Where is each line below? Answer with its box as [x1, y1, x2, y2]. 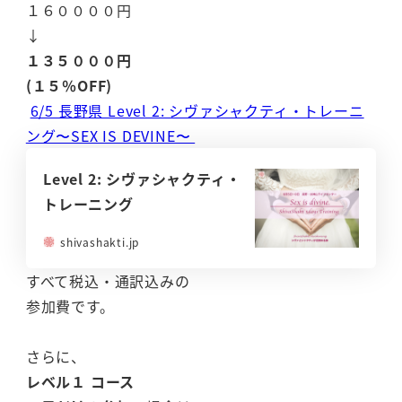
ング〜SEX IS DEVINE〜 [25, 125, 196, 147]
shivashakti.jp [59, 233, 140, 249]
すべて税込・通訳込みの [25, 269, 190, 292]
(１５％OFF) [25, 74, 113, 97]
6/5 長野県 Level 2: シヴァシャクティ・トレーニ [30, 100, 364, 122]
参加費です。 [25, 294, 115, 317]
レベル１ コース [25, 370, 135, 392]
